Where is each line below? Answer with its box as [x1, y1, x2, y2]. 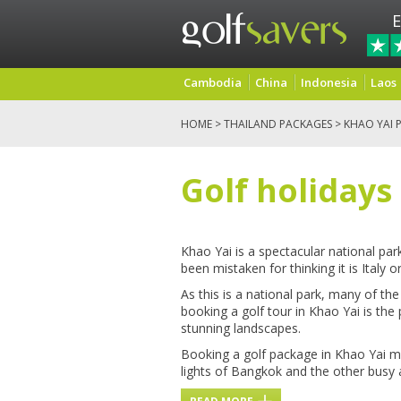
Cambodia [183, 74, 242, 90]
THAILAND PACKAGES [224, 116, 332, 132]
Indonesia [301, 74, 357, 90]
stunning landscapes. [181, 320, 301, 337]
